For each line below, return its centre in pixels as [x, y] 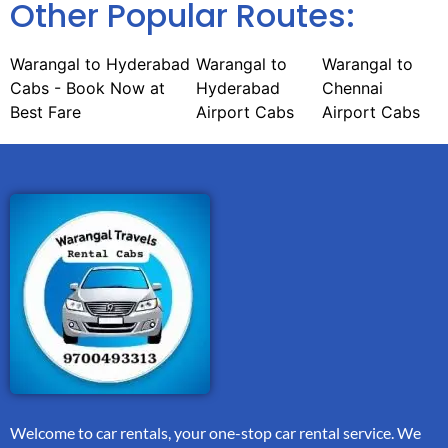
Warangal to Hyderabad [100, 63]
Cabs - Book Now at [87, 87]
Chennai [352, 87]
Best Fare [45, 111]
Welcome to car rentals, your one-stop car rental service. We [215, 432]
